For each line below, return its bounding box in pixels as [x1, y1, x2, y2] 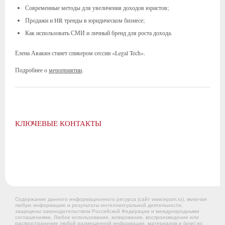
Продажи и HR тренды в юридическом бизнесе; [25, 16, 145, 24]
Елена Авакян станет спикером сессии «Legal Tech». [15, 49, 145, 57]
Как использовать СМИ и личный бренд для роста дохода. [25, 29, 172, 37]
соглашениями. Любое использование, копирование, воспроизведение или [15, 214, 199, 220]
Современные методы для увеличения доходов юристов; [25, 4, 169, 12]
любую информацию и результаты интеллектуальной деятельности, [15, 202, 183, 208]
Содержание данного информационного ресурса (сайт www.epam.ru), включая [15, 196, 206, 202]
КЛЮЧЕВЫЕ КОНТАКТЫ [15, 118, 101, 128]
